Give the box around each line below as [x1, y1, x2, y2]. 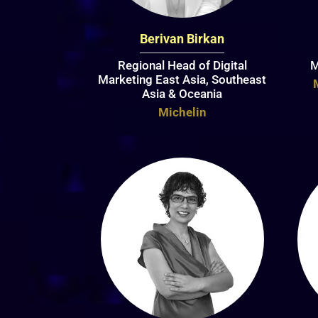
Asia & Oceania [142, 86, 223, 101]
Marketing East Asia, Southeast [98, 72, 267, 87]
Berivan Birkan [140, 31, 225, 46]
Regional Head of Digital [117, 57, 247, 72]
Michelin [158, 104, 207, 119]
